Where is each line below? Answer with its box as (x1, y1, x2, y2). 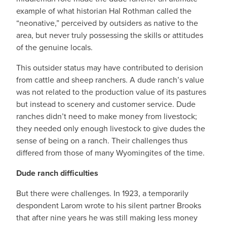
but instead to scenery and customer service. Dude (16, 98, 196, 110)
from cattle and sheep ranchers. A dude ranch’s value (16, 74, 204, 86)
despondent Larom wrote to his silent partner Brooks (16, 200, 201, 211)
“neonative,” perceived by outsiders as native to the (16, 17, 198, 29)
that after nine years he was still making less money (16, 212, 198, 223)
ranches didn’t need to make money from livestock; (16, 110, 197, 122)
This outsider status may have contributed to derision (16, 62, 203, 73)
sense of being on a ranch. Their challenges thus (16, 135, 187, 146)
